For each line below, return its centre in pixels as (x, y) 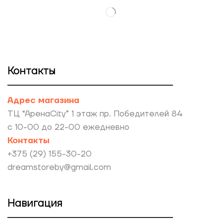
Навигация (35, 204)
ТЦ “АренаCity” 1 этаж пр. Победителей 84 (95, 114)
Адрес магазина (43, 100)
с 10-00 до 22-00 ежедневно (68, 127)
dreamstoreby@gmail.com (59, 167)
